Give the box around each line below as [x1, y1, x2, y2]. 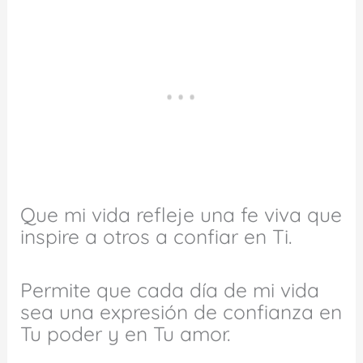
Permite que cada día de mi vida [20, 277, 320, 303]
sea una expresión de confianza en [20, 299, 343, 325]
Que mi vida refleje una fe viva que [20, 201, 343, 227]
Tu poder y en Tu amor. [20, 321, 231, 347]
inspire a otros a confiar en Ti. [20, 223, 293, 249]
